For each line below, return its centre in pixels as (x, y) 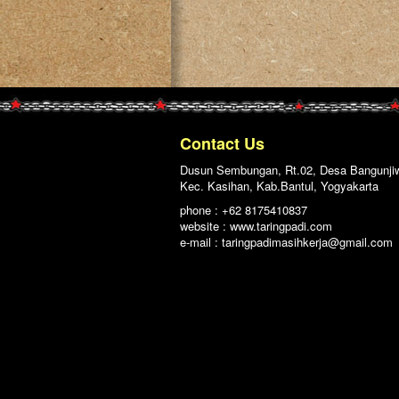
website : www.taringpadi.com (256, 226)
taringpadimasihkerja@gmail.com (307, 242)
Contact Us (222, 143)
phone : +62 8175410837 (244, 210)
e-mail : (201, 242)
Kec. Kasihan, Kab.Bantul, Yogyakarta (279, 186)
